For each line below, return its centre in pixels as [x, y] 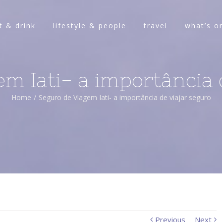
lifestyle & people [89, 26]
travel [155, 26]
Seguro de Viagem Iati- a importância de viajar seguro [125, 97]
